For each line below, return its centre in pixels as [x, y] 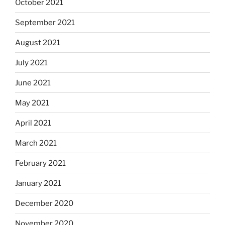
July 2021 [31, 63]
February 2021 [40, 163]
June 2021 [33, 83]
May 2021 [32, 103]
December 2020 [44, 203]
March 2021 [36, 143]
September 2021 [45, 22]
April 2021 [33, 123]
